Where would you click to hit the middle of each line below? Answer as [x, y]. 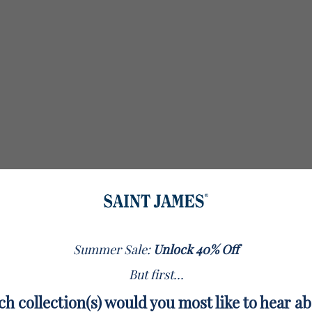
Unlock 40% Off [196, 250]
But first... [156, 275]
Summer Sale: [113, 250]
